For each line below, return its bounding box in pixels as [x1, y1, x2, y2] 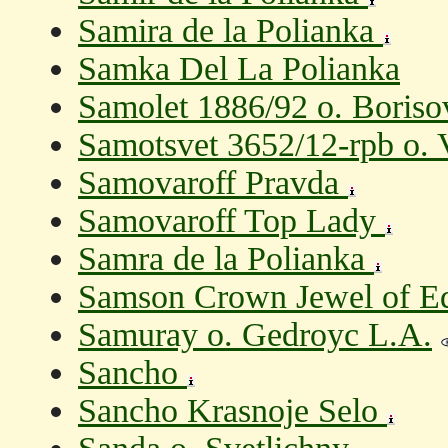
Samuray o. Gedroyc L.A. [78, 316, 432, 353]
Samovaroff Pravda [78, 164, 348, 201]
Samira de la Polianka [78, 12, 383, 49]
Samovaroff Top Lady [78, 202, 385, 239]
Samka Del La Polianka [78, 50, 400, 87]
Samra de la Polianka [78, 240, 374, 277]
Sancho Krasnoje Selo [78, 392, 387, 429]
